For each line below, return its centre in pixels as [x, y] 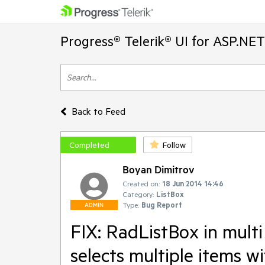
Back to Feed [98, 111]
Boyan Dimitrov [159, 169]
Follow [174, 145]
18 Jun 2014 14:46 [193, 183]
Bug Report [162, 205]
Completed [89, 145]
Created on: [141, 183]
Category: [138, 194]
